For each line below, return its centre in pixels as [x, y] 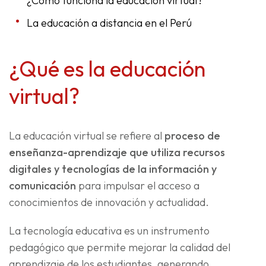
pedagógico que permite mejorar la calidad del [120, 248]
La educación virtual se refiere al [87, 136]
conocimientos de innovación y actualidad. [109, 202]
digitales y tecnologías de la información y [113, 169]
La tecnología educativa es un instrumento [109, 231]
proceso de [192, 136]
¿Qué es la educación [107, 69]
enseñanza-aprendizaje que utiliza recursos [117, 153]
